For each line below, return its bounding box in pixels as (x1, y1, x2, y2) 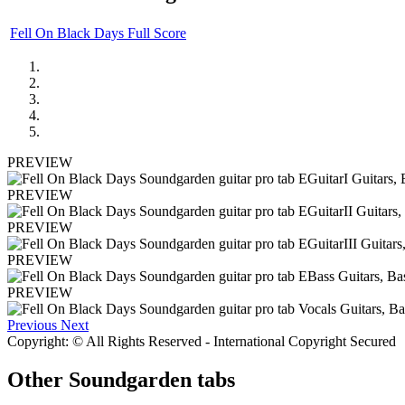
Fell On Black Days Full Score (10, 24, 186, 41)
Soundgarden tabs (69, 367, 235, 391)
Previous (7, 316, 57, 333)
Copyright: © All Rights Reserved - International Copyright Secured (7, 333, 396, 349)
